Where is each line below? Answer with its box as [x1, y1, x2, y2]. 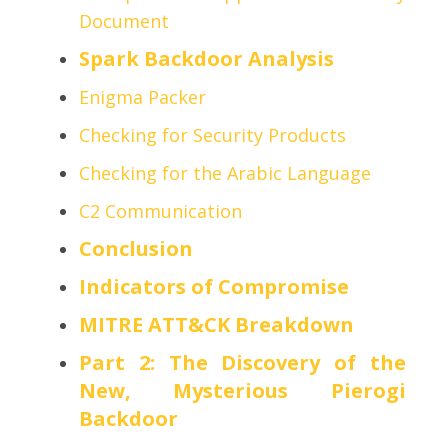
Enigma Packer [79, 85, 207, 110]
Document [79, 9, 170, 34]
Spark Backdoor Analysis [79, 45, 335, 73]
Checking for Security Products [79, 123, 347, 148]
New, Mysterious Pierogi [79, 377, 406, 405]
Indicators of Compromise [79, 273, 355, 301]
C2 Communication [79, 199, 243, 224]
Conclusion [79, 235, 194, 263]
